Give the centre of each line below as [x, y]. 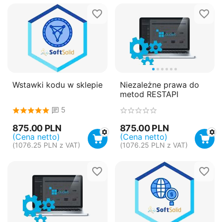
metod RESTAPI [149, 94]
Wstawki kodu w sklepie [57, 84]
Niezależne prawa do [159, 84]
